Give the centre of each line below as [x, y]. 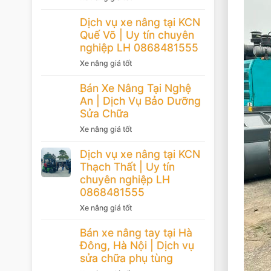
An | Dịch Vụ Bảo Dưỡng [140, 100]
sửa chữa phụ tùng [126, 258]
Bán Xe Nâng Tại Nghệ [135, 88]
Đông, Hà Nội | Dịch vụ [137, 245]
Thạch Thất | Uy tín [127, 166]
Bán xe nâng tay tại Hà [136, 232]
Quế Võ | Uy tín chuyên [137, 34]
